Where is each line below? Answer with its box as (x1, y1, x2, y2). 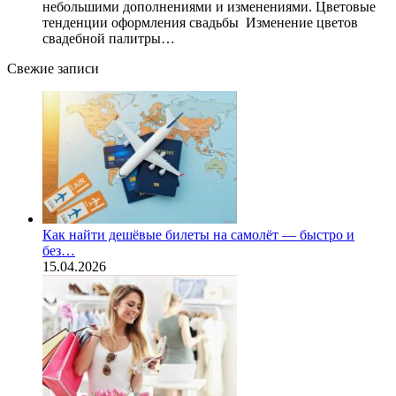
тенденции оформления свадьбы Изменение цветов (42, 14, 358, 30)
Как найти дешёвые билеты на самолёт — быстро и (42, 226, 354, 242)
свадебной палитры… (42, 30, 175, 46)
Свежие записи (7, 60, 99, 76)
